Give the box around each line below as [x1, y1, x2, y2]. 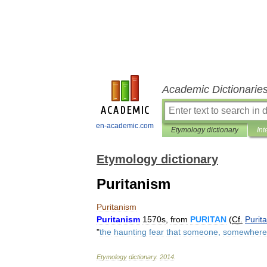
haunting [114, 227, 147, 237]
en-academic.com [96, 122, 154, 130]
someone [183, 227, 218, 237]
